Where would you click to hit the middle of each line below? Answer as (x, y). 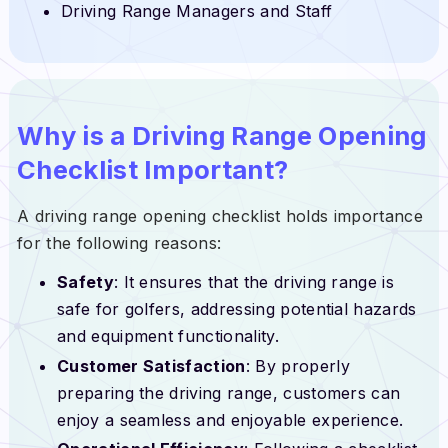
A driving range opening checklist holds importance (219, 216)
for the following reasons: (119, 243)
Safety (85, 282)
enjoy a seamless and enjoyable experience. (230, 419)
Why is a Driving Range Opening (221, 136)
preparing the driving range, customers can (228, 392)
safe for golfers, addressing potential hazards (236, 309)
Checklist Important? (155, 170)
